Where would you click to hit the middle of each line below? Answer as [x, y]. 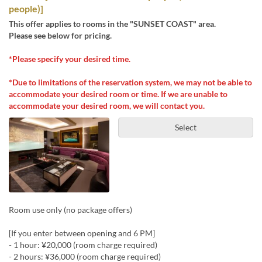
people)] [26, 8]
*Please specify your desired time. [70, 58]
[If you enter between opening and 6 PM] [82, 233]
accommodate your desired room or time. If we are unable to [118, 94]
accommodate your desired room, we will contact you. [107, 105]
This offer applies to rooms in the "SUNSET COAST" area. [112, 23]
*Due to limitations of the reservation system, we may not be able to [130, 82]
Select [185, 127]
